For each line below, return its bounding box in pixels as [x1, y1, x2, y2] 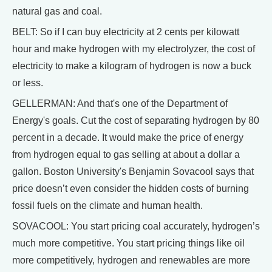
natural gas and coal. [12, 6, 102, 17]
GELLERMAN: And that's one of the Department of [12, 98, 228, 109]
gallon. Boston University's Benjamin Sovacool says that [12, 166, 254, 177]
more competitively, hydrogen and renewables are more [12, 255, 250, 266]
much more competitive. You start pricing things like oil [12, 238, 245, 249]
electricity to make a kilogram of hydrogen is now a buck [12, 61, 251, 72]
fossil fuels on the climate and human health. [12, 200, 203, 211]
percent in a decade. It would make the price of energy [12, 132, 243, 143]
